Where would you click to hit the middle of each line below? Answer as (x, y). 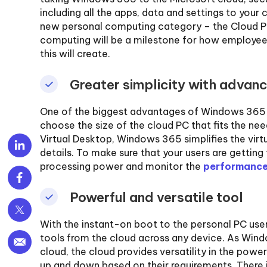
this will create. (75, 53)
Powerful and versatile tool (157, 197)
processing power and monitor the (122, 166)
